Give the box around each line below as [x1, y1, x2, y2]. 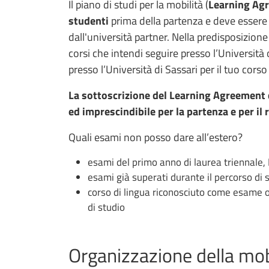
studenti [68, 12, 111, 29]
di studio [88, 199, 127, 215]
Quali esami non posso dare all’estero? [68, 128, 243, 145]
